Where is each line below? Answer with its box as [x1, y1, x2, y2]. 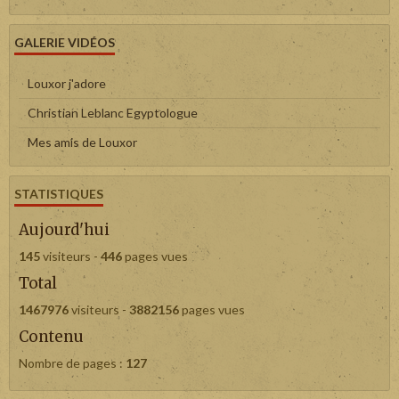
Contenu [19, 327, 84, 346]
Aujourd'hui [19, 220, 110, 240]
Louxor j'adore [28, 76, 106, 91]
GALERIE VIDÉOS [14, 35, 115, 50]
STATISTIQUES [14, 186, 103, 201]
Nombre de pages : [19, 355, 126, 370]
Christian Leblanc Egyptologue [28, 105, 198, 120]
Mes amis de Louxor [28, 134, 137, 150]
